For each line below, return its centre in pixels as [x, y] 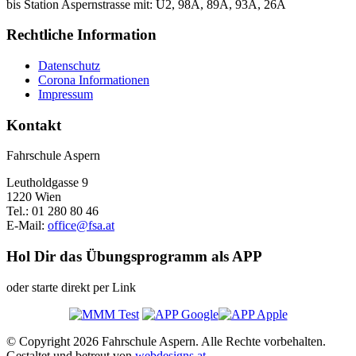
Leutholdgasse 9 [47, 183]
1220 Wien [34, 197]
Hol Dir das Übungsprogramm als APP [134, 257]
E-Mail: [27, 226]
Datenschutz [69, 66]
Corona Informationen [94, 80]
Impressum [66, 95]
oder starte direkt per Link [71, 287]
